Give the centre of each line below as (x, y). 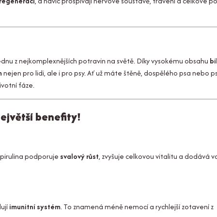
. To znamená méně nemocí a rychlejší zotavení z (137, 207)
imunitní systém (35, 207)
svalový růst (79, 156)
